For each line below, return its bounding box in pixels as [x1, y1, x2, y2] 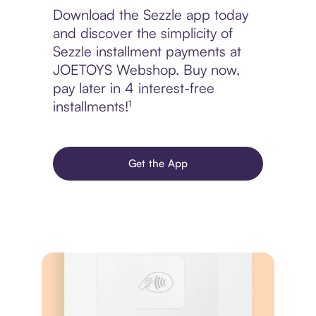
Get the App [128, 157, 188, 171]
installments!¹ [52, 97, 131, 116]
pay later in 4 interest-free [52, 79, 214, 97]
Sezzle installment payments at [52, 42, 241, 61]
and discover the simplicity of [52, 24, 233, 42]
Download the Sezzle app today [52, 6, 248, 24]
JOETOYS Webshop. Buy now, [52, 61, 240, 79]
